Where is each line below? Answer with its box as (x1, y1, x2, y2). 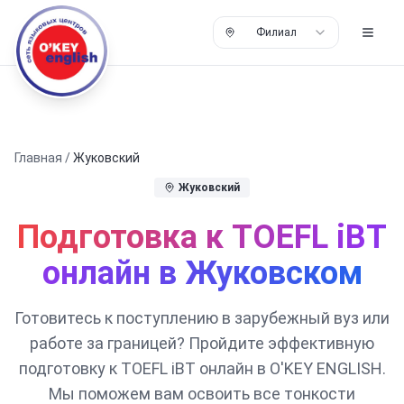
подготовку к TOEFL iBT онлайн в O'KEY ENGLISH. (18, 359, 386, 378)
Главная (14, 151, 62, 165)
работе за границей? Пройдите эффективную (30, 334, 374, 353)
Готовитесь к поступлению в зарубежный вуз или (14, 308, 390, 327)
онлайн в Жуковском (41, 254, 363, 292)
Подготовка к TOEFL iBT (17, 218, 387, 256)
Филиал (255, 26, 297, 39)
